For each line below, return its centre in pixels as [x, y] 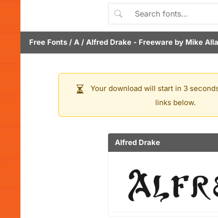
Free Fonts [48, 42]
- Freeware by [158, 42]
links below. [175, 102]
